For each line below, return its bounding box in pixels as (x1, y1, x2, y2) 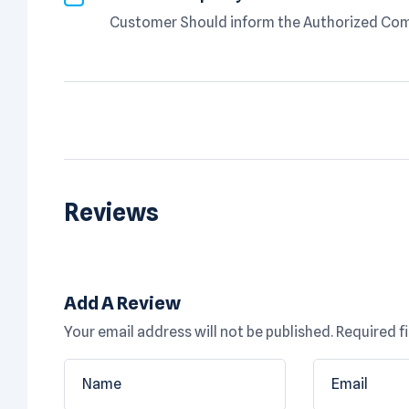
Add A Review (64, 291, 181, 314)
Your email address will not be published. (64, 322, 333, 341)
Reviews (64, 197, 159, 226)
